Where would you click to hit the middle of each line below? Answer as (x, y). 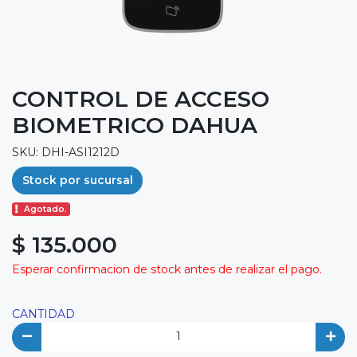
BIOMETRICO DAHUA (135, 125)
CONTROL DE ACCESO (141, 98)
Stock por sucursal (77, 180)
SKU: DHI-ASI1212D (66, 152)
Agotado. (46, 210)
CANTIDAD (43, 314)
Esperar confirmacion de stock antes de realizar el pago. (167, 270)
